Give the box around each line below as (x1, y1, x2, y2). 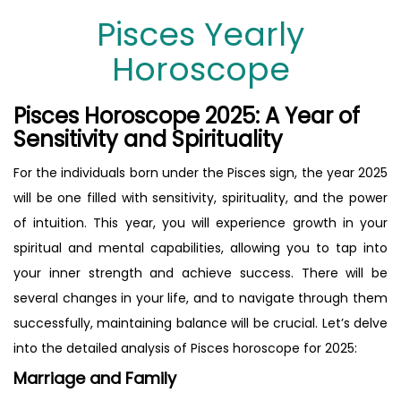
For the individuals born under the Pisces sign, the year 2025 (13, 163, 388, 182)
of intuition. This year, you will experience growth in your (13, 213, 388, 232)
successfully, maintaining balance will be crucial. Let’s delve (13, 313, 388, 332)
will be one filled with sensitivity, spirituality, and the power (13, 188, 388, 207)
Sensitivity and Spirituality (13, 124, 283, 154)
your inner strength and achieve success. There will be (13, 263, 388, 282)
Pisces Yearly (97, 11, 304, 57)
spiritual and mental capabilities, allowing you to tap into (13, 238, 388, 257)
